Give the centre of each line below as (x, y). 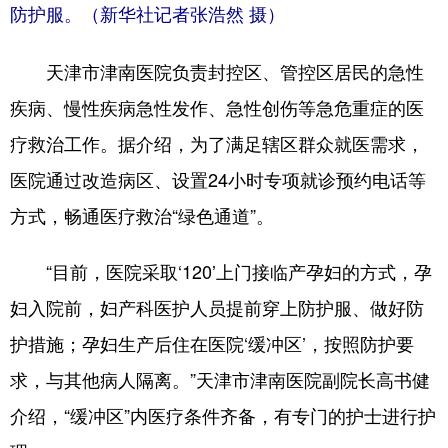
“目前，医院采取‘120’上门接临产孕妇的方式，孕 (221, 270)
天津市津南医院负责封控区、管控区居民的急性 (217, 70)
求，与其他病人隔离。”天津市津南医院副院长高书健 (220, 378)
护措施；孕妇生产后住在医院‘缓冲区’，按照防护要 (212, 342)
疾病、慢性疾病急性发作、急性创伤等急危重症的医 (217, 106)
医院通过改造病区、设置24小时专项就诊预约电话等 (218, 178)
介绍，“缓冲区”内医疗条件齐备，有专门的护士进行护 (223, 414)
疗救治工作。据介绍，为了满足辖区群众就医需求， (217, 142)
